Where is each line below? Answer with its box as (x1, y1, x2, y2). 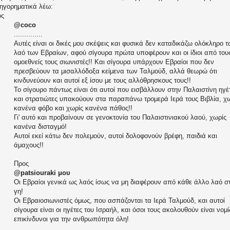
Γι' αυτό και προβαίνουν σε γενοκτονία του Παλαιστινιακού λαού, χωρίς (14, 113, 226, 122)
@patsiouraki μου (14, 169, 70, 177)
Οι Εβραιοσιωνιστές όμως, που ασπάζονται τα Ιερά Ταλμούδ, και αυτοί (14, 197, 225, 205)
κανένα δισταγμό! (14, 123, 67, 131)
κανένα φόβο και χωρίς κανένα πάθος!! (14, 104, 132, 112)
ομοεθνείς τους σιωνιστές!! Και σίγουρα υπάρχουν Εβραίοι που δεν (14, 58, 214, 66)
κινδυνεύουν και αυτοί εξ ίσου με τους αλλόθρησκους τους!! (14, 76, 191, 85)
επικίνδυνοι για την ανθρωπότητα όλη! (14, 215, 129, 223)
